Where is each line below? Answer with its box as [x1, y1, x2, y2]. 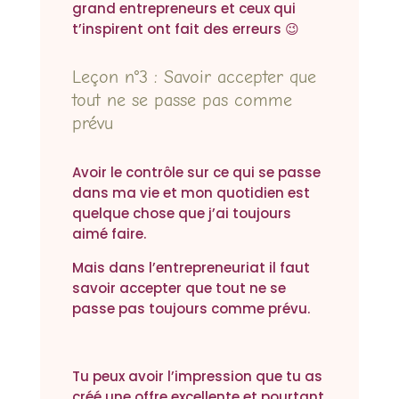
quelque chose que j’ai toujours [71, 204, 291, 224]
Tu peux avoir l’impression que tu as [71, 367, 322, 387]
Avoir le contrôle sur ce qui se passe [71, 163, 321, 183]
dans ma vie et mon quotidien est [71, 183, 310, 203]
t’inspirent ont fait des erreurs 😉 [71, 20, 299, 39]
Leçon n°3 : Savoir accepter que [71, 67, 316, 88]
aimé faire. [71, 224, 146, 244]
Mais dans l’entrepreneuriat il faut [71, 258, 310, 278]
